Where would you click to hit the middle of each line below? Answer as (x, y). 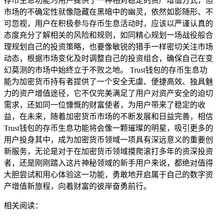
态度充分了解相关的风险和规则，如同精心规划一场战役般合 (108, 35)
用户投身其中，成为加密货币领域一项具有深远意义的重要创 (108, 139)
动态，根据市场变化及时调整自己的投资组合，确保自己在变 (108, 58)
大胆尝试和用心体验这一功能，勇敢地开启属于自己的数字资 (108, 174)
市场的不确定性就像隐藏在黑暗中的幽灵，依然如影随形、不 (108, 12)
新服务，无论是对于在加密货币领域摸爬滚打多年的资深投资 (108, 151)
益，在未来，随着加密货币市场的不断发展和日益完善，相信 (108, 116)
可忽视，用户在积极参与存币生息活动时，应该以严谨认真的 (108, 23)
